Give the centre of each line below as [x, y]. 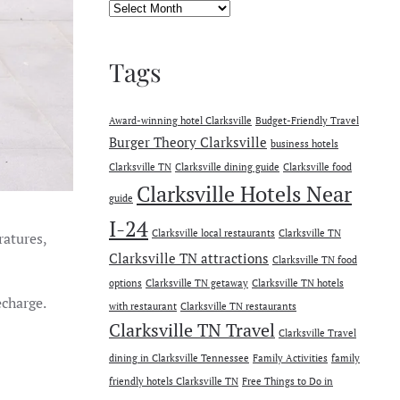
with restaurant [143, 306]
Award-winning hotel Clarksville [180, 121]
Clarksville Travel [317, 333]
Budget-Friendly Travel [307, 121]
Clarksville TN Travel [192, 330]
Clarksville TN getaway [197, 283]
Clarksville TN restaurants [238, 306]
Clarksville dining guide [227, 167]
